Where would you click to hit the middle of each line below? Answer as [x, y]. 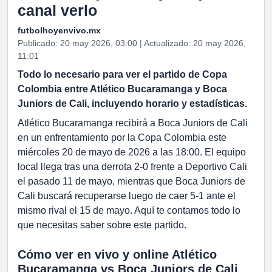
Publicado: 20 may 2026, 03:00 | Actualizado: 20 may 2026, [132, 43]
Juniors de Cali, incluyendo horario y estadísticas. [132, 104]
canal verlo [57, 10]
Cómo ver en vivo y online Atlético [117, 254]
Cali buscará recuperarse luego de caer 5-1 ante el [127, 196]
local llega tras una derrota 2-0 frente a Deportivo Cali [132, 167]
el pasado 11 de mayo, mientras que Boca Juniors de [131, 181]
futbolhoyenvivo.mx [59, 30]
